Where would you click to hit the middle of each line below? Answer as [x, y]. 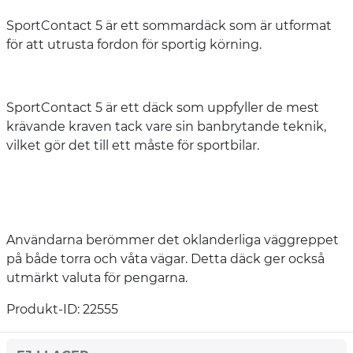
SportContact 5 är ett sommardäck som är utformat [169, 25]
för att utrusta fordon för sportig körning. [134, 44]
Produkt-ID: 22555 [62, 309]
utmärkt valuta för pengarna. [97, 277]
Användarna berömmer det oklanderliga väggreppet [173, 240]
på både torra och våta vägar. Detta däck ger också [165, 258]
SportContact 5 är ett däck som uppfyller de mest [163, 107]
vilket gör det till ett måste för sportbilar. [133, 145]
